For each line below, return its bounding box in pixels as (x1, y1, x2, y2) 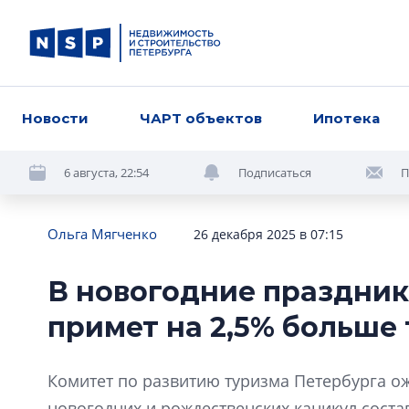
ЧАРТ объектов (140, 110, 263, 127)
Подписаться (238, 163, 311, 181)
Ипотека (313, 110, 381, 127)
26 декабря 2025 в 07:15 (194, 225, 343, 243)
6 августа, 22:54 (64, 163, 149, 181)
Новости (22, 110, 89, 127)
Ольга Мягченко (47, 225, 157, 243)
